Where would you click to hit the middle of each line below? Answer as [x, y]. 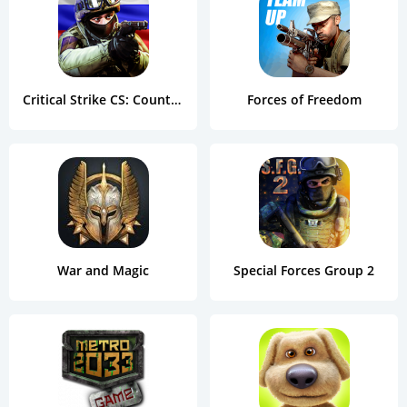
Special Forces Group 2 [304, 271]
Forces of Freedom [304, 100]
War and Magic [103, 271]
